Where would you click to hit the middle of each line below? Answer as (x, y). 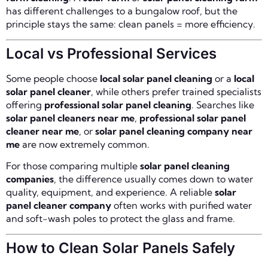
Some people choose (53, 78)
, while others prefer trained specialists (176, 91)
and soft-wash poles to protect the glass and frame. (121, 219)
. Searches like (223, 104)
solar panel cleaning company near (174, 131)
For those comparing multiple (73, 166)
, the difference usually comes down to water (153, 179)
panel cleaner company (59, 205)
